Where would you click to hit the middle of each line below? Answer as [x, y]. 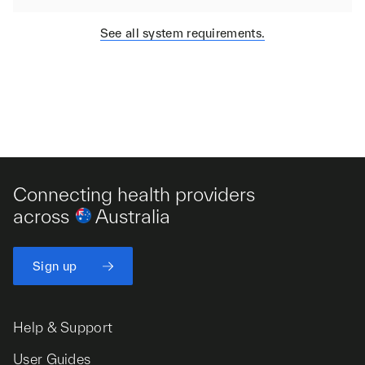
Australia [131, 217]
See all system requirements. [182, 33]
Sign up [55, 266]
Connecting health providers [134, 195]
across [44, 217]
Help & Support [63, 328]
